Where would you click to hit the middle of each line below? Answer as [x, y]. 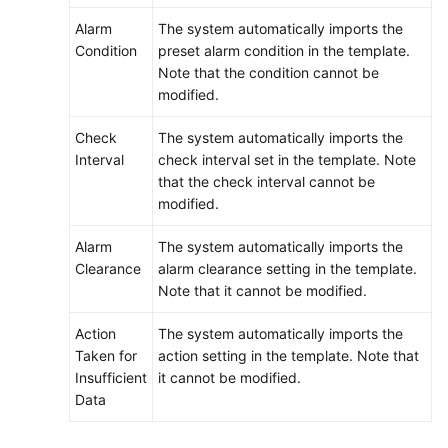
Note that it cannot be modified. [262, 290]
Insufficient [111, 377]
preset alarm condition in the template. [284, 50]
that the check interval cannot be [266, 181]
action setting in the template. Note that [288, 355]
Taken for [106, 355]
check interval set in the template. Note [287, 159]
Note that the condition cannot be [268, 72]
